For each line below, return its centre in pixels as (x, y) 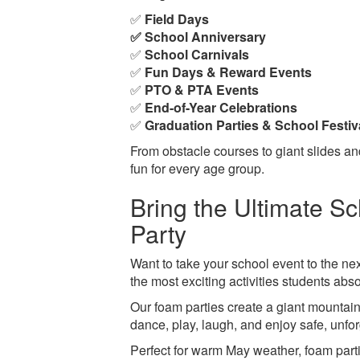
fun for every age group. (198, 168)
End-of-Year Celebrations (221, 107)
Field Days (177, 18)
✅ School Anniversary (198, 36)
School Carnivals (197, 54)
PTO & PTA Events (202, 89)
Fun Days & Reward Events (229, 72)
